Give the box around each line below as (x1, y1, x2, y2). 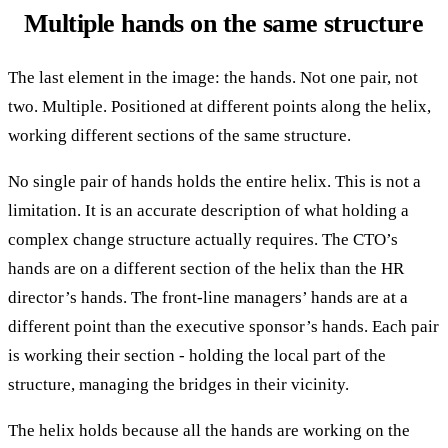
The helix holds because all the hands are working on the (8, 421, 410, 441)
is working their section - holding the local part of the (8, 346, 386, 366)
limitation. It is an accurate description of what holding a (8, 201, 409, 221)
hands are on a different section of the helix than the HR (8, 259, 404, 279)
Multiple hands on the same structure (24, 9, 424, 39)
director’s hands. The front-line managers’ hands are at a (8, 288, 408, 308)
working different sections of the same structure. (8, 126, 351, 146)
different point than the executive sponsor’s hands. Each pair (8, 317, 439, 337)
